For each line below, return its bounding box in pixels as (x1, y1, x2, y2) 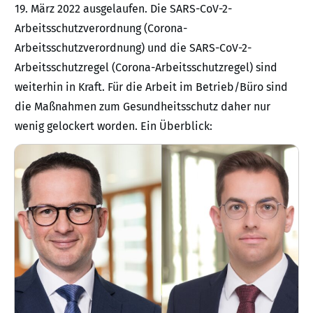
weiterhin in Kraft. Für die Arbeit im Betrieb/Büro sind (15, 80, 288, 94)
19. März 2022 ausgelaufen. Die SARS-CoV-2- (15, 2, 232, 15)
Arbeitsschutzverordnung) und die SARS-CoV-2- (15, 41, 252, 54)
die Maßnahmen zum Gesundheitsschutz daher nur (15, 100, 270, 113)
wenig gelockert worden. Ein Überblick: (15, 119, 212, 133)
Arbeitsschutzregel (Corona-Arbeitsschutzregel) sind (15, 61, 277, 74)
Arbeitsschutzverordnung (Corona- (15, 22, 187, 35)
